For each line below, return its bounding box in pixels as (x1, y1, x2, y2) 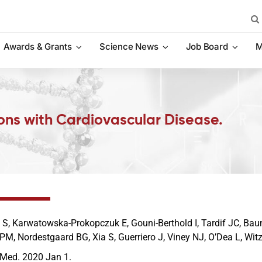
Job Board (185, 41, 228, 52)
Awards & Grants (4, 41, 72, 52)
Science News (99, 41, 158, 52)
